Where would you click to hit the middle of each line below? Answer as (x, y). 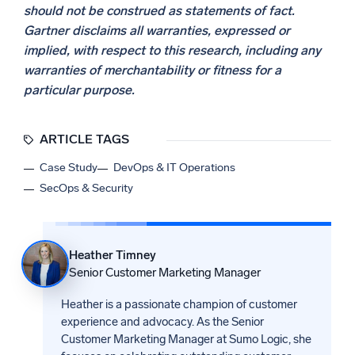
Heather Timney (112, 256)
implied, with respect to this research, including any (172, 51)
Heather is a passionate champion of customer (179, 304)
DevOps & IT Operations (174, 168)
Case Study (69, 168)
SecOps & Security (86, 188)
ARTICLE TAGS (84, 139)
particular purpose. (79, 90)
